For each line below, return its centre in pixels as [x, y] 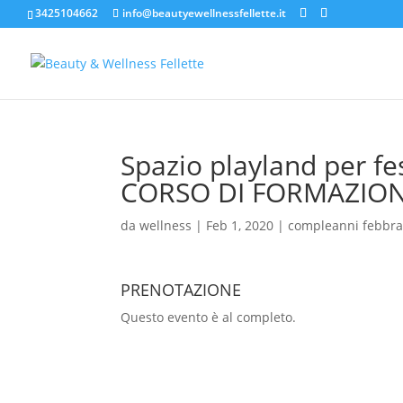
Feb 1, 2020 [240, 225]
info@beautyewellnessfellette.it [204, 13]
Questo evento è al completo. [209, 317]
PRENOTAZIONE [181, 290]
